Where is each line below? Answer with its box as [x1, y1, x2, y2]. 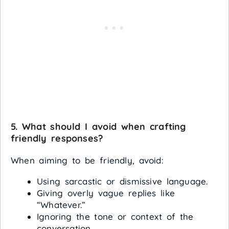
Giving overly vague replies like [37, 188, 175, 199]
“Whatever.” [37, 199, 86, 211]
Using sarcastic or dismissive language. [37, 176, 208, 187]
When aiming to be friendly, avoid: [11, 155, 164, 166]
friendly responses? [11, 132, 103, 145]
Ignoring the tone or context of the [37, 211, 194, 222]
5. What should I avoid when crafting [11, 121, 186, 133]
